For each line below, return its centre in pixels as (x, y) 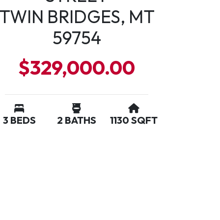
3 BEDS (19, 120)
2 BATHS (77, 120)
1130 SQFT (134, 120)
